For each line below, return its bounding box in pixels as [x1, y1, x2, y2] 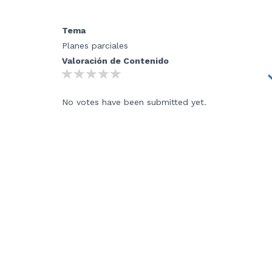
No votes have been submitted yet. [62, 97, 206, 107]
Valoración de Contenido [62, 55, 169, 66]
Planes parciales [62, 40, 128, 50]
